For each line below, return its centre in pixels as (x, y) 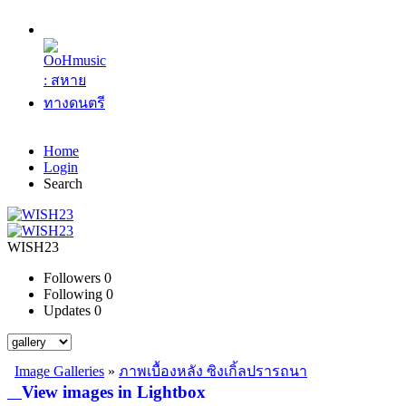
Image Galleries (59, 371)
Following (73, 294)
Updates (67, 310)
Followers (72, 278)
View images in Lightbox (114, 392)
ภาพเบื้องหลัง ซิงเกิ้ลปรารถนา (213, 371)
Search (63, 184)
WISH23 (33, 247)
